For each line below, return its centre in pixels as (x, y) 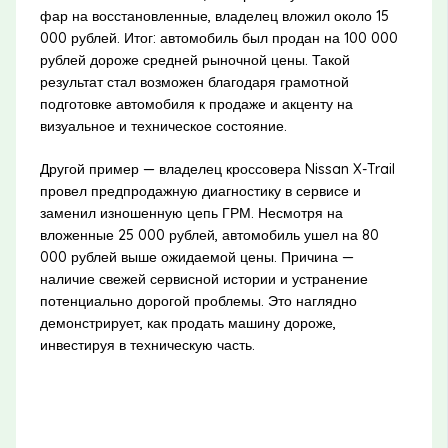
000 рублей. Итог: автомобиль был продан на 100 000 (218, 37)
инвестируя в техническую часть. (147, 344)
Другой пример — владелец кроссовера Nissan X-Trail (217, 168)
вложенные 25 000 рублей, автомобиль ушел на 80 (209, 234)
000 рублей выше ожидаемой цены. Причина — (196, 256)
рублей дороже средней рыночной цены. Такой (194, 59)
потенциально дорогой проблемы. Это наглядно (198, 300)
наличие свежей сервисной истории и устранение (203, 278)
